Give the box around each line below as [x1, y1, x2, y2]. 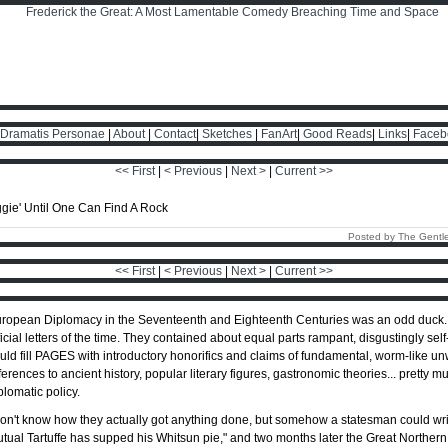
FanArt [260, 127, 297, 141]
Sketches [201, 127, 252, 141]
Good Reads [302, 127, 372, 141]
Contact [153, 127, 196, 141]
